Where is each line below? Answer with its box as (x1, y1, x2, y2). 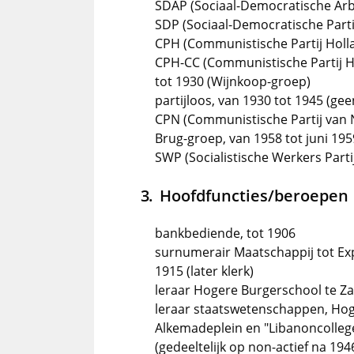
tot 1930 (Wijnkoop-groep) (155, 73, 311, 90)
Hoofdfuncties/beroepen (159, 184, 348, 206)
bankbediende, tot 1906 (155, 224, 296, 242)
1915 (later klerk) (155, 262, 254, 280)
